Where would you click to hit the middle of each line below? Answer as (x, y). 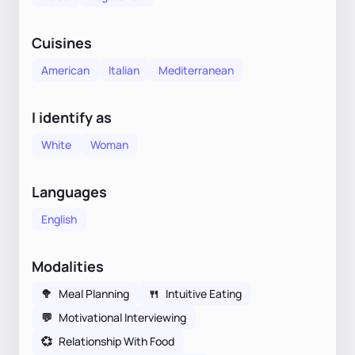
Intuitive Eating (204, 293)
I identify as (72, 117)
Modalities (68, 266)
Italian (124, 70)
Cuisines (62, 42)
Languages (69, 191)
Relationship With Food (116, 341)
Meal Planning (94, 293)
